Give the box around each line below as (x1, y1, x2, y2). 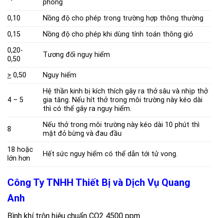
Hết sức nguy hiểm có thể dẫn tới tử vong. (43, 149, 178, 158)
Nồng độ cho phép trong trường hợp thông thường (43, 14, 204, 22)
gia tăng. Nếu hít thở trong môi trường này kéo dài (43, 95, 203, 104)
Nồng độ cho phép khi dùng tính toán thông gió (43, 30, 194, 38)
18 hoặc (7, 145, 33, 154)
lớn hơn (7, 154, 30, 163)
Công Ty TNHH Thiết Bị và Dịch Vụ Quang (7, 176, 190, 188)
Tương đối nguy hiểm (43, 50, 110, 59)
